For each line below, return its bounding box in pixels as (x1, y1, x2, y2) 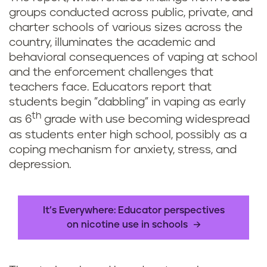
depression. (9, 159, 72, 170)
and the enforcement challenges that (9, 67, 213, 79)
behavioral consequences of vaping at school (9, 52, 257, 64)
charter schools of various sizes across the (9, 22, 243, 34)
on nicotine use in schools (66, 220, 188, 230)
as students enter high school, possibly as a (9, 129, 247, 141)
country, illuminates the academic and (9, 37, 215, 49)
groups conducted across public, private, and (9, 7, 253, 19)
